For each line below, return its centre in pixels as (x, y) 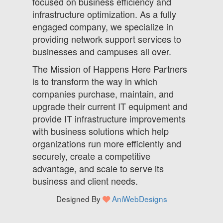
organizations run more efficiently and (107, 144)
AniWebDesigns (139, 199)
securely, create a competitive (91, 156)
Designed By (79, 199)
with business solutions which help (101, 131)
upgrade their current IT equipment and (110, 106)
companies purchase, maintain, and (103, 94)
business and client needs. (85, 181)
